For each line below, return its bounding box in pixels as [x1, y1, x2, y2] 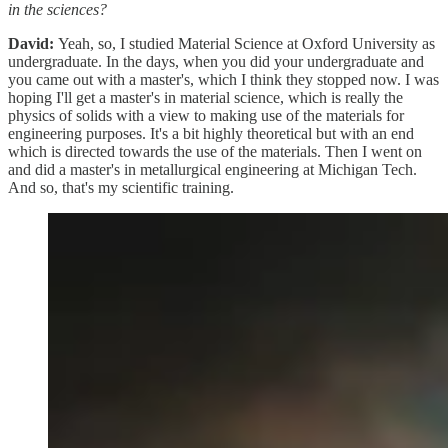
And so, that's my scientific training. [8, 178, 234, 196]
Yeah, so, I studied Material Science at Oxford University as [58, 34, 435, 52]
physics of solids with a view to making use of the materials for [8, 106, 404, 124]
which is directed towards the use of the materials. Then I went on [8, 142, 422, 160]
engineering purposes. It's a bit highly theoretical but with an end [8, 124, 414, 142]
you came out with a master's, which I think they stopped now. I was [8, 70, 439, 88]
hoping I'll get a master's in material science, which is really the [8, 88, 403, 106]
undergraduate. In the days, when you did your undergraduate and [8, 52, 424, 70]
